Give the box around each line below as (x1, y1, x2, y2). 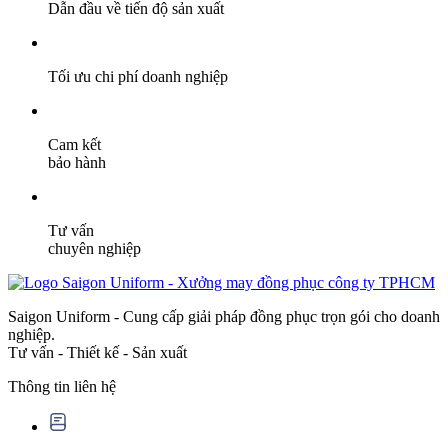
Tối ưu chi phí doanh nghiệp (48, 68, 228, 86)
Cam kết (48, 136, 101, 154)
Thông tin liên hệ (8, 378, 116, 396)
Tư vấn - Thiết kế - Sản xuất (8, 344, 187, 362)
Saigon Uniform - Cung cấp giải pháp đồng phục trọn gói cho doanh (8, 308, 440, 326)
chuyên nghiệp (48, 240, 141, 258)
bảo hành (48, 154, 106, 172)
